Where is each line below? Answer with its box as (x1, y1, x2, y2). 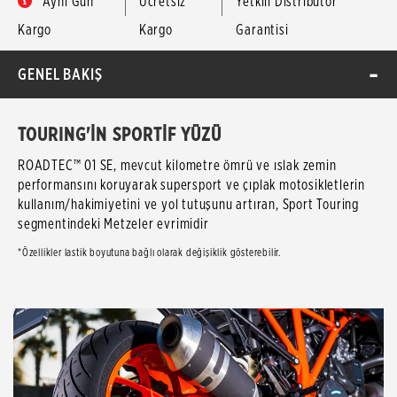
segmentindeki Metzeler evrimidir (18, 215, 209, 232)
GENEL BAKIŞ (18, 65, 103, 83)
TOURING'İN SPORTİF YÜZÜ (18, 123, 222, 145)
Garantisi (236, 21, 289, 38)
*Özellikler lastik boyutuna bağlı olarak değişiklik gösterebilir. (18, 245, 281, 259)
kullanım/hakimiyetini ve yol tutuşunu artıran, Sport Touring (18, 196, 359, 213)
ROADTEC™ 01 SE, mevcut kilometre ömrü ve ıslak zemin (18, 157, 337, 174)
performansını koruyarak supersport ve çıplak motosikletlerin (18, 176, 365, 193)
